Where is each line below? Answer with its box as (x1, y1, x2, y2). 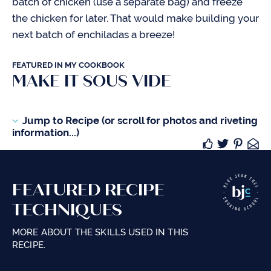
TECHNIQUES (12, 200, 122, 220)
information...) (12, 126, 79, 139)
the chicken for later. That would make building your (12, 12, 259, 24)
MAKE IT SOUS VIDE (12, 71, 171, 91)
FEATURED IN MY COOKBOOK (12, 60, 125, 70)
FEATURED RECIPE (12, 180, 165, 200)
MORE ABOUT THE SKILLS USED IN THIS (12, 227, 189, 238)
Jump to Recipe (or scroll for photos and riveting (20, 114, 258, 126)
